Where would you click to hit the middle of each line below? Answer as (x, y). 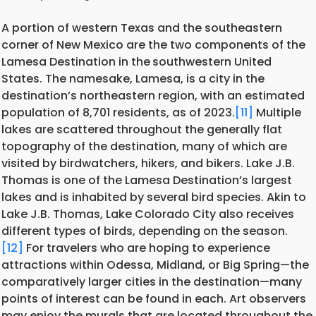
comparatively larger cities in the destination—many (152, 282)
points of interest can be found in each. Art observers (154, 299)
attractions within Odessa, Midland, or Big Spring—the (155, 265)
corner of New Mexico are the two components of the (153, 45)
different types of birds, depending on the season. (145, 231)
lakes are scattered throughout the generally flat (142, 129)
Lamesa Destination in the (76, 62)
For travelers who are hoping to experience (147, 248)
